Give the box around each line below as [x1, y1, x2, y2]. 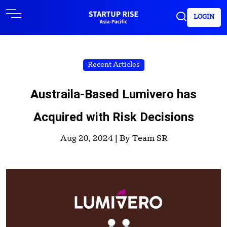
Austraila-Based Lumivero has [30, 87, 197, 101]
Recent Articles [87, 61, 140, 68]
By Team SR [119, 135, 167, 143]
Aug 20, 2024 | [60, 135, 120, 143]
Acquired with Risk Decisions [33, 110, 194, 124]
